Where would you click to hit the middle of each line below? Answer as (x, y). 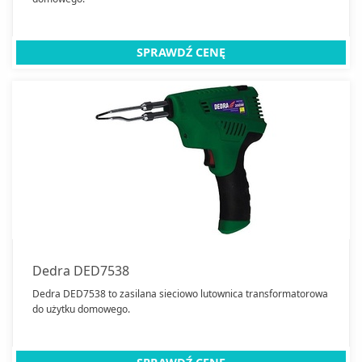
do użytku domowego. (81, 309)
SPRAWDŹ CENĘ (181, 52)
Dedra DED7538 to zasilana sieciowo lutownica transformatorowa (180, 294)
